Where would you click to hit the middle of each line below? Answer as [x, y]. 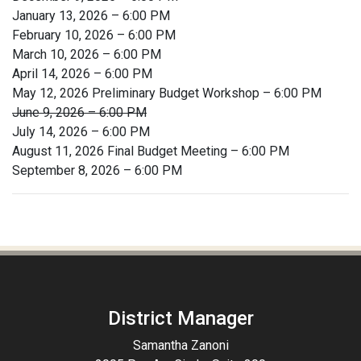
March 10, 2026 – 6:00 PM [87, 54]
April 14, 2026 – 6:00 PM [82, 74]
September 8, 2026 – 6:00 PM [97, 170]
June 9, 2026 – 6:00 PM [79, 112]
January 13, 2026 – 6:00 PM [91, 16]
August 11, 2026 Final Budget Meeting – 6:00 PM [151, 151]
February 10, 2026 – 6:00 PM [94, 35]
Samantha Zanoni [180, 345]
